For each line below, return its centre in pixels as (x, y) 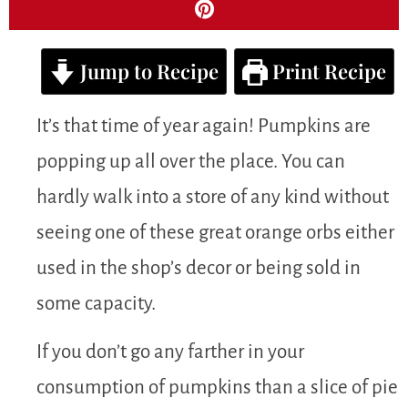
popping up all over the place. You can (191, 161)
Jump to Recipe (147, 71)
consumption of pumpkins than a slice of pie (217, 388)
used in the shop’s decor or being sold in (199, 268)
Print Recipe (327, 71)
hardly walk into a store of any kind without (213, 197)
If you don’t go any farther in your (170, 352)
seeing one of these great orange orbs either (215, 232)
